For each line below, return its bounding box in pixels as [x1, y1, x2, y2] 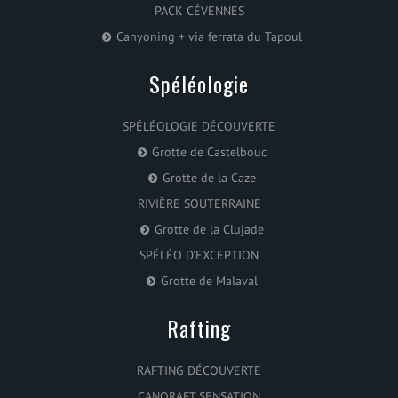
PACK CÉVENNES [154, 2, 244, 19]
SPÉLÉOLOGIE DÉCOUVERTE [123, 117, 275, 134]
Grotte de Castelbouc [151, 143, 267, 160]
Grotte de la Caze [162, 169, 256, 186]
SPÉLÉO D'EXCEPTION [139, 246, 259, 263]
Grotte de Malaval [160, 272, 258, 289]
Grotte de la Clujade [154, 220, 264, 237]
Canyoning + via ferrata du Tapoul [115, 28, 302, 44]
